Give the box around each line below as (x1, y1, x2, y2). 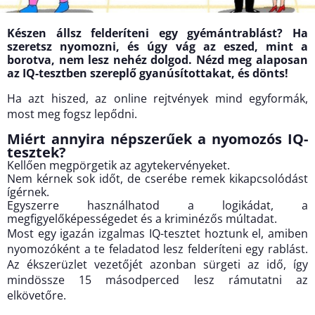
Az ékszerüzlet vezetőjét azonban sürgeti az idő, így (7, 257, 308, 273)
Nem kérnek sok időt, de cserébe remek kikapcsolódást (7, 171, 308, 187)
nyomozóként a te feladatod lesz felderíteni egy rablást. (7, 241, 308, 257)
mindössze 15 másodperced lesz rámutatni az (7, 272, 308, 288)
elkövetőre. (7, 288, 66, 304)
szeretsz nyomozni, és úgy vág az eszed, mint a (7, 39, 308, 55)
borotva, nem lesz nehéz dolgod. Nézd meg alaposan (7, 52, 308, 68)
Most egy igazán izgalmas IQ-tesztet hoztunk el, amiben (7, 226, 308, 242)
